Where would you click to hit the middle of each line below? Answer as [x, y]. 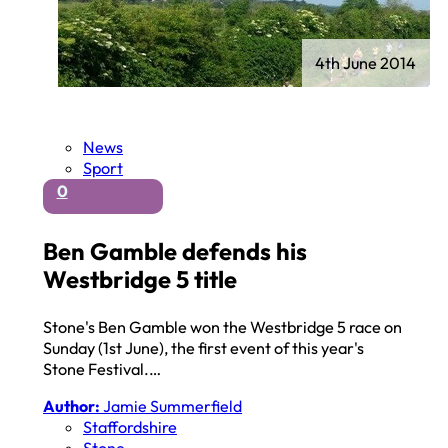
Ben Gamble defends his [175, 251]
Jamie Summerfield [171, 406]
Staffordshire [130, 427]
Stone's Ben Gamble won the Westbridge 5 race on [223, 327]
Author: [72, 406]
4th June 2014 [366, 62]
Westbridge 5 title [140, 279]
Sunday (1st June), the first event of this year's [204, 348]
